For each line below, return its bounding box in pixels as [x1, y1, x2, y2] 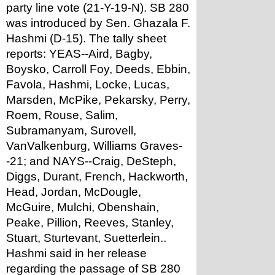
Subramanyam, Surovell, [6, 124, 136, 137]
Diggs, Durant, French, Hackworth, [6, 170, 188, 183]
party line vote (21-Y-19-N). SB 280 [6, 1, 189, 14]
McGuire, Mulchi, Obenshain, [6, 201, 159, 214]
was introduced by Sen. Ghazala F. [6, 17, 190, 29]
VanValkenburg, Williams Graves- [6, 139, 182, 152]
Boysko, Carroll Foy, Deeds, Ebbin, [6, 63, 190, 76]
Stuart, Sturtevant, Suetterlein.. [6, 231, 166, 244]
